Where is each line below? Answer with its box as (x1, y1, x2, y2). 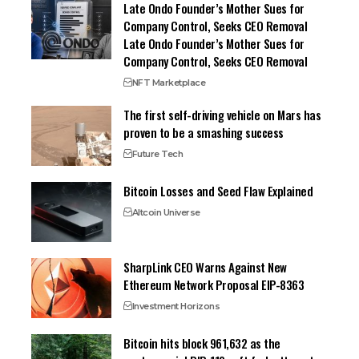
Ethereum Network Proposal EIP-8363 (123, 276, 305, 294)
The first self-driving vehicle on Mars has (123, 106, 321, 124)
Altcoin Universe (131, 207, 200, 219)
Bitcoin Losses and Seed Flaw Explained (123, 182, 313, 200)
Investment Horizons (131, 301, 220, 313)
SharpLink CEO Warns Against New (123, 258, 287, 276)
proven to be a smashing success (123, 123, 284, 142)
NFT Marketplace (131, 77, 205, 89)
